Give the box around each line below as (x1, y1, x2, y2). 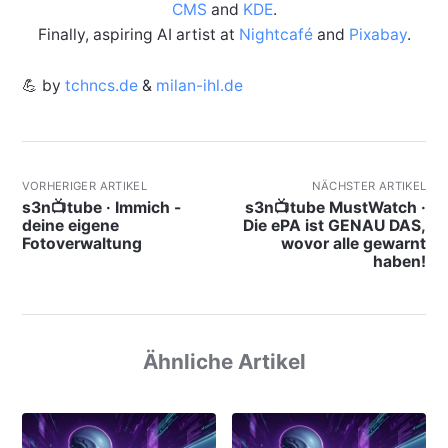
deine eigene (21, 215, 119, 235)
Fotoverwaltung (21, 233, 146, 253)
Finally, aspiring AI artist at (37, 24, 239, 44)
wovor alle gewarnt (281, 233, 427, 253)
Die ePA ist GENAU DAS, (243, 215, 427, 235)
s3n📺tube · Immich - (21, 197, 181, 217)
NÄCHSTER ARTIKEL (311, 178, 427, 193)
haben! (373, 251, 427, 271)
